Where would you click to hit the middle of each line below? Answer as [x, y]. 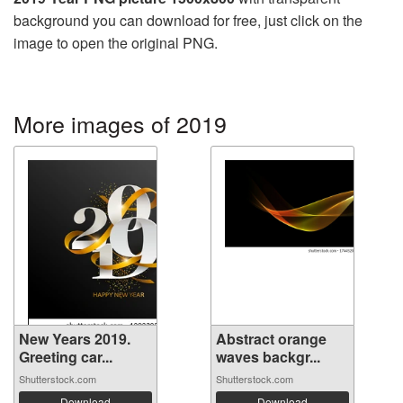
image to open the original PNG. [116, 42]
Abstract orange [271, 338]
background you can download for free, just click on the [188, 20]
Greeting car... [66, 356]
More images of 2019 [120, 123]
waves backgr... [268, 356]
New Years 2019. [75, 338]
